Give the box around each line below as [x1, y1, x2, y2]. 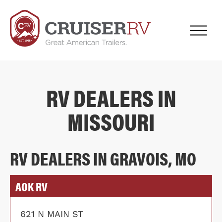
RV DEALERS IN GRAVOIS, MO [10, 145, 196, 171]
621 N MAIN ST [20, 209, 83, 219]
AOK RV [15, 178, 48, 195]
